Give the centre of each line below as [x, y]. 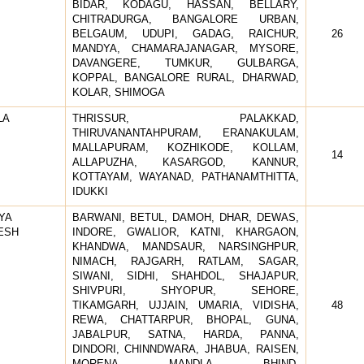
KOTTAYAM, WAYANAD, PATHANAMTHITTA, [185, 176]
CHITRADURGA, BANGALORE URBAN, [185, 19]
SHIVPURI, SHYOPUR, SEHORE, [185, 290]
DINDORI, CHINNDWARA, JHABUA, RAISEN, [185, 349]
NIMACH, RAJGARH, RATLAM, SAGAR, [185, 261]
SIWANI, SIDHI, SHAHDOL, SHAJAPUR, [185, 275]
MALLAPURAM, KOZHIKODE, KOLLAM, [185, 147]
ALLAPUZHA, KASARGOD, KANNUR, [185, 162]
